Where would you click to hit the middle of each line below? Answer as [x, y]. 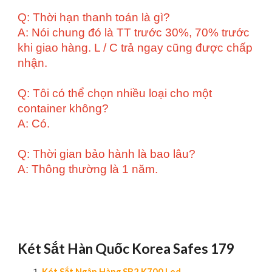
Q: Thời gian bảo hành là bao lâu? [107, 154]
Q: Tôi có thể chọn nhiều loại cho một [115, 93]
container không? [63, 108]
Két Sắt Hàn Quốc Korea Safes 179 [126, 248]
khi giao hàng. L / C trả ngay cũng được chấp [135, 48]
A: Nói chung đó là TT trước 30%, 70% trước [134, 32]
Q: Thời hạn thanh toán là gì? [94, 17]
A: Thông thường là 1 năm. [88, 169]
